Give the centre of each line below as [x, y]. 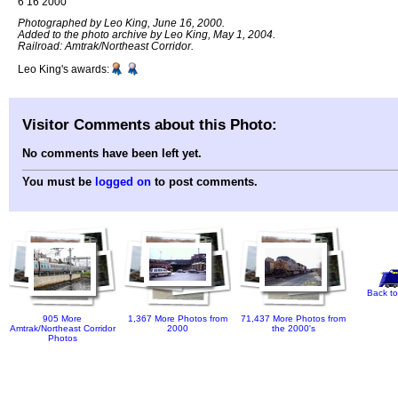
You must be [59, 182]
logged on [123, 182]
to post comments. [204, 182]
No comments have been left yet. [112, 154]
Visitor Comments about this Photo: [150, 124]
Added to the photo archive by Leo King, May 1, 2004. [147, 35]
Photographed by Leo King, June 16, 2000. [121, 23]
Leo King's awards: [64, 69]
